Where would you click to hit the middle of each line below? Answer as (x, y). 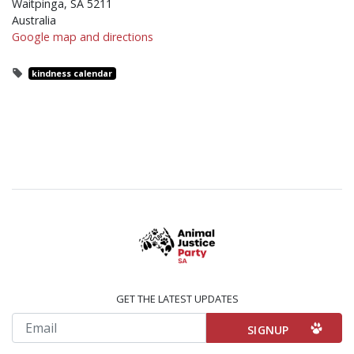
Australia (34, 20)
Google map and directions (83, 37)
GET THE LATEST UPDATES (177, 299)
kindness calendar (72, 73)
